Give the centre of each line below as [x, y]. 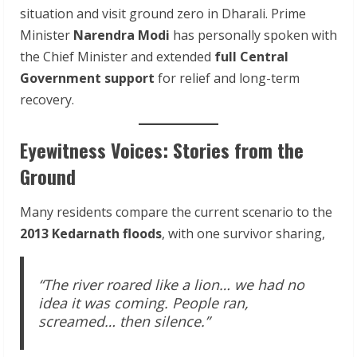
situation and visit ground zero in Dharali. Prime [163, 14]
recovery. [47, 100]
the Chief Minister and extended [117, 57]
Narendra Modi [122, 35]
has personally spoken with [253, 35]
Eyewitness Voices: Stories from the [162, 150]
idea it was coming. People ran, [143, 302]
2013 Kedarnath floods [91, 233]
